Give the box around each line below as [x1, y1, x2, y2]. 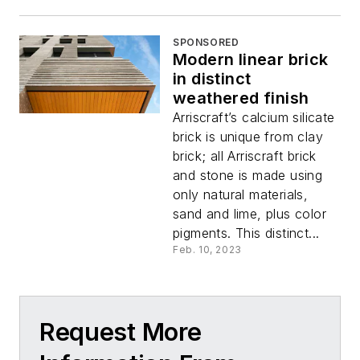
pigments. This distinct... [173, 224, 320, 241]
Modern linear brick [173, 49, 329, 69]
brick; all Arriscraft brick [173, 147, 317, 164]
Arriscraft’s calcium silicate [173, 108, 335, 125]
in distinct [173, 68, 252, 88]
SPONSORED [173, 35, 239, 48]
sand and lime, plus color [173, 205, 326, 222]
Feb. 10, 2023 [173, 243, 242, 256]
